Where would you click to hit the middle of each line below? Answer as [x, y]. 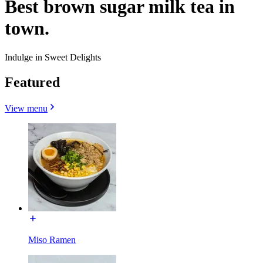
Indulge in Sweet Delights [53, 57]
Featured [32, 82]
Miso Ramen [52, 240]
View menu [26, 108]
